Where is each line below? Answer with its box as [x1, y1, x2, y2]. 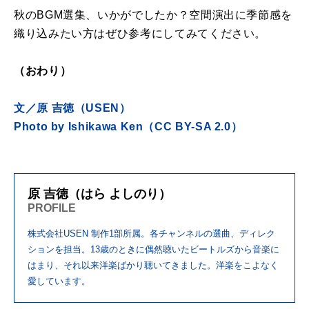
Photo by [14, 121, 68, 132]
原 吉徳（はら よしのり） [28, 187, 171, 201]
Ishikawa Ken [68, 121, 143, 132]
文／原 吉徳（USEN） [14, 102, 131, 114]
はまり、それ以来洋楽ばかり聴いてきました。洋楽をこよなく [28, 260, 279, 270]
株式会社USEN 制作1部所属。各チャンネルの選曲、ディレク [28, 228, 275, 239]
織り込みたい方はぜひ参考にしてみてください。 [14, 28, 267, 39]
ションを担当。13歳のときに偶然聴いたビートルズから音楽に [28, 244, 279, 255]
